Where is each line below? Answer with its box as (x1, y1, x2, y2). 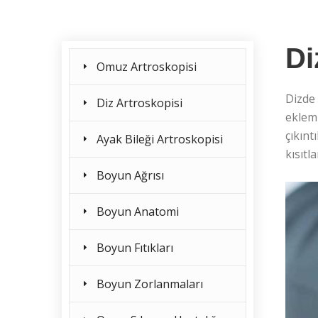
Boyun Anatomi (97, 204, 179, 219)
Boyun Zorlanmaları (97, 276, 203, 292)
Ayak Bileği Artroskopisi (97, 131, 223, 147)
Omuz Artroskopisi (97, 59, 197, 75)
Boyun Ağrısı (97, 168, 164, 183)
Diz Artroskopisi (97, 95, 182, 111)
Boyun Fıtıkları (97, 240, 173, 256)
